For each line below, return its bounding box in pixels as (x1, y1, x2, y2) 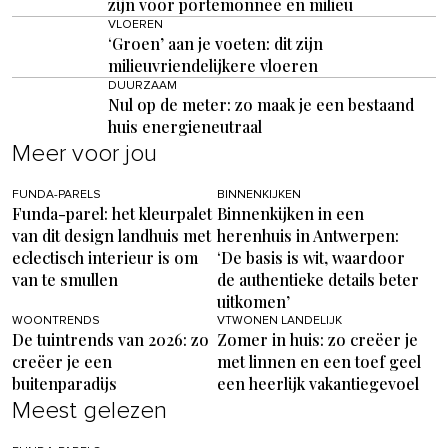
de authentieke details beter (216, 269, 419, 291)
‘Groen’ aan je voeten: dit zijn (108, 33, 323, 55)
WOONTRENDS (12, 315, 100, 328)
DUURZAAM (108, 80, 177, 93)
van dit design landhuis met (12, 225, 211, 247)
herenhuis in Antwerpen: (216, 225, 399, 247)
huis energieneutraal (108, 116, 262, 138)
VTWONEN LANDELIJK (216, 315, 342, 328)
